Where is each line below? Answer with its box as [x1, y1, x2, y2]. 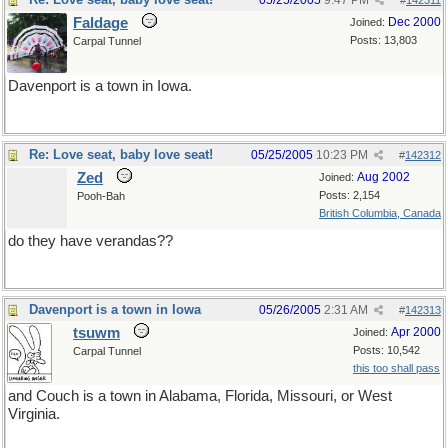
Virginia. [8, 406, 60, 422]
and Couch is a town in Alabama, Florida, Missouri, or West [8, 388, 392, 404]
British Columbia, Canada [319, 207, 441, 219]
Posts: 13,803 [350, 34, 417, 46]
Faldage [73, 15, 128, 31]
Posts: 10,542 [353, 344, 420, 356]
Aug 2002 [357, 170, 410, 184]
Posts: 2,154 [319, 189, 380, 201]
